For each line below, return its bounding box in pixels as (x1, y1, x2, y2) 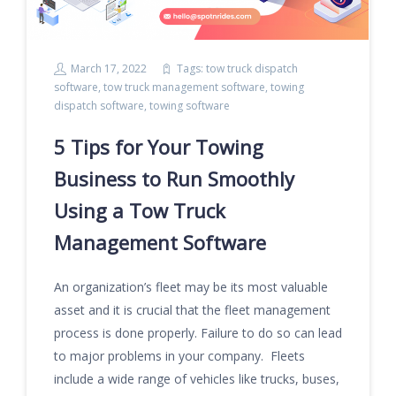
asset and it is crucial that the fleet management (54, 301, 331, 318)
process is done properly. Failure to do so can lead (54, 324, 342, 341)
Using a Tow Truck (54, 197, 225, 224)
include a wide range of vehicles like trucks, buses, (54, 370, 339, 387)
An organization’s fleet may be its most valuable (54, 278, 328, 295)
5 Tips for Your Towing (54, 133, 263, 160)
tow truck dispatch (206, 61, 298, 76)
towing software (149, 98, 230, 113)
